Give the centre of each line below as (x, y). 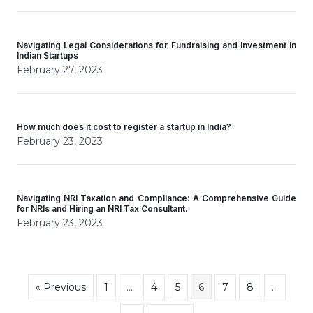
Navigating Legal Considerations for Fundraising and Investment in (156, 45)
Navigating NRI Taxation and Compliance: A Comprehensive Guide (156, 198)
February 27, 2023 (60, 70)
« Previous (60, 287)
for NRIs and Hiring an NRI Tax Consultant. (102, 209)
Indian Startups (48, 56)
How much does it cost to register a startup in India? (124, 127)
